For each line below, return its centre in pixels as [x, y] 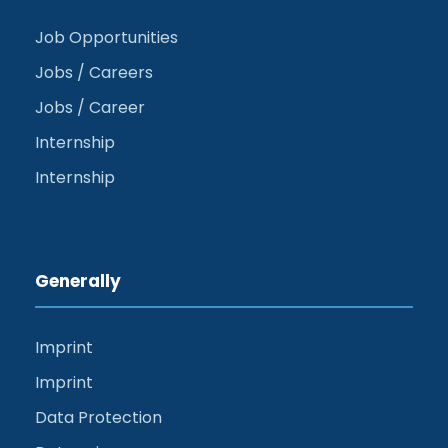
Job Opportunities [106, 37]
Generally [78, 280]
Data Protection [98, 417]
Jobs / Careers [94, 72]
